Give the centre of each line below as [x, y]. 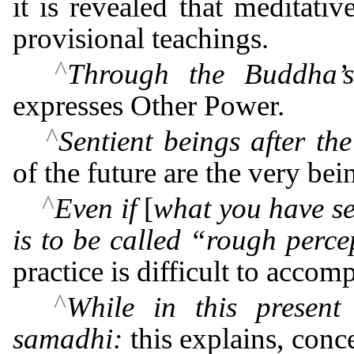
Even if [96, 208]
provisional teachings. [141, 38]
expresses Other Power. [149, 105]
